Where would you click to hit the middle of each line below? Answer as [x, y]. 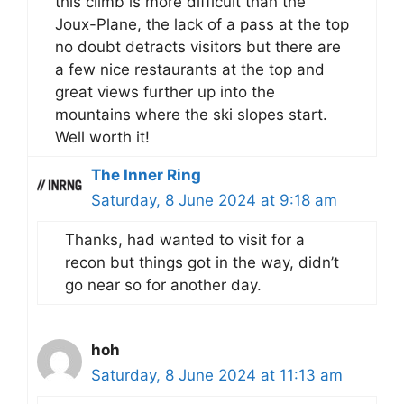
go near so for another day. [163, 285]
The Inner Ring [146, 174]
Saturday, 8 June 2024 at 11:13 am [217, 375]
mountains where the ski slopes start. [191, 114]
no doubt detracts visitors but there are [198, 46]
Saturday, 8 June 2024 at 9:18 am [214, 200]
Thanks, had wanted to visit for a [185, 239]
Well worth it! [102, 137]
